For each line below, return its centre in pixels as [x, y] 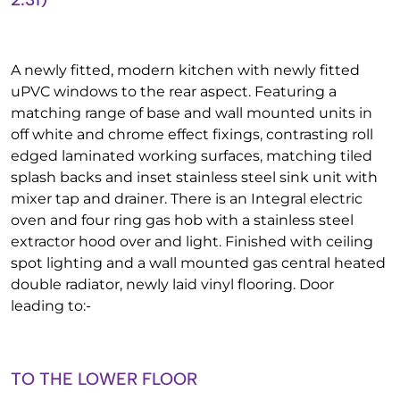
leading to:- [51, 306]
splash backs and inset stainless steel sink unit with [194, 177]
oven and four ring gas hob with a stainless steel [182, 220]
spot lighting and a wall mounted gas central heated [198, 263]
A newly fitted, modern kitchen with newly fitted [185, 70]
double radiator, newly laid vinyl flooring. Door [172, 284]
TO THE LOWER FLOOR [104, 379]
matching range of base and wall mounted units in [192, 113]
